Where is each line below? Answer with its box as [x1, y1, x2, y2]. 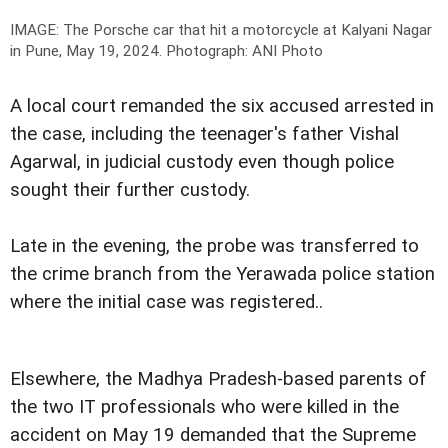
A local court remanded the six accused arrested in [10, 95, 434, 118]
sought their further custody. [10, 179, 250, 202]
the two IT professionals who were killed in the [10, 395, 399, 418]
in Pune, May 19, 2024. [10, 42, 166, 61]
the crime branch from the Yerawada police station [10, 263, 435, 286]
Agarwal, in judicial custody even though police [10, 151, 394, 174]
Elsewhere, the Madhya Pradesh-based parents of [10, 367, 427, 390]
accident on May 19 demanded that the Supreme [10, 423, 416, 446]
